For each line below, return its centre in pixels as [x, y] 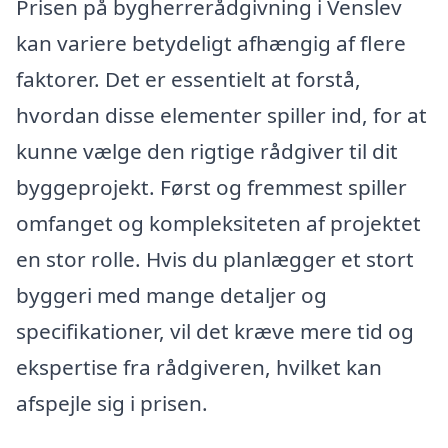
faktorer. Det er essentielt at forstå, [188, 79]
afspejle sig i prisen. [112, 403]
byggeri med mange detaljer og [171, 295]
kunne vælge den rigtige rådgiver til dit [207, 151]
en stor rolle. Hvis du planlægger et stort [215, 259]
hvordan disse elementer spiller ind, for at [221, 115]
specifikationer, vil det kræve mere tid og [215, 331]
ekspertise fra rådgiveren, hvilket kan [199, 367]
